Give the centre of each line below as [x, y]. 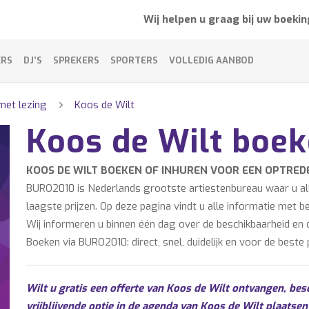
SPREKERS [76, 60]
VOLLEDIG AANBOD [211, 60]
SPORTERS [134, 60]
